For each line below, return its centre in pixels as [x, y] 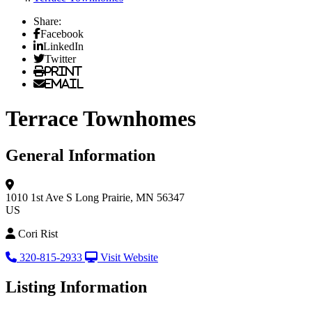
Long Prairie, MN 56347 [130, 197]
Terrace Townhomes [101, 118]
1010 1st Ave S [39, 197]
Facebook [62, 34]
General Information [80, 156]
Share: [47, 22]
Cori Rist [38, 233]
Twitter [60, 59]
